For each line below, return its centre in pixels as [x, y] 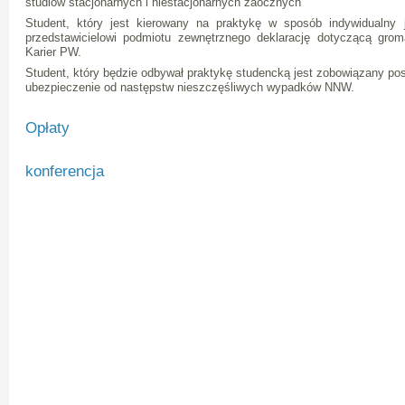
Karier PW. [53, 52]
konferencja [65, 170]
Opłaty [47, 128]
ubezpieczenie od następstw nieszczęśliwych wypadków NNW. [190, 87]
